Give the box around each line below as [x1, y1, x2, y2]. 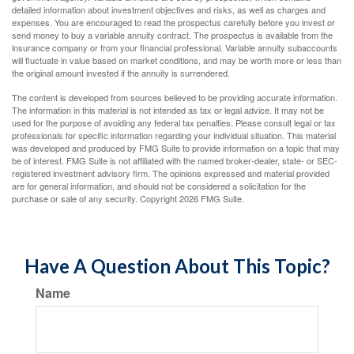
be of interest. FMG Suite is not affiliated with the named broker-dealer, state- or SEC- [12, 154, 337, 167]
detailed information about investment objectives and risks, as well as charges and [12, 3, 326, 16]
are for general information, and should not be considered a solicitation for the [12, 179, 306, 192]
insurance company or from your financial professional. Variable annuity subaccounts [12, 41, 337, 54]
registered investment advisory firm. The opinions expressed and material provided [12, 167, 330, 179]
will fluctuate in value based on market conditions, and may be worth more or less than [12, 54, 341, 66]
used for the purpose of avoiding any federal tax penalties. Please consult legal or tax [12, 116, 336, 129]
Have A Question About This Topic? [24, 254, 330, 277]
